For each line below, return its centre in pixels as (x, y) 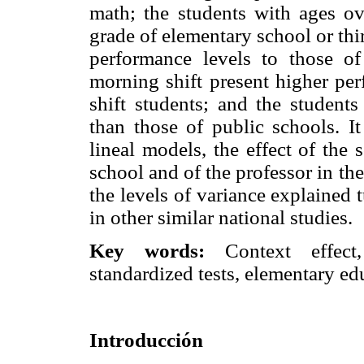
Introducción (146, 340)
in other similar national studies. (221, 217)
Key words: (147, 250)
